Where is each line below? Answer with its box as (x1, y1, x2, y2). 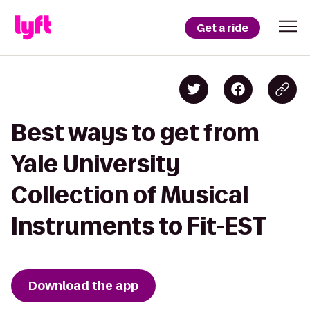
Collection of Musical (11, 182, 248, 208)
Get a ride (197, 20, 248, 35)
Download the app (28, 277, 138, 294)
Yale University (11, 151, 180, 176)
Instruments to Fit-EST (11, 213, 267, 239)
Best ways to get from (11, 120, 259, 145)
